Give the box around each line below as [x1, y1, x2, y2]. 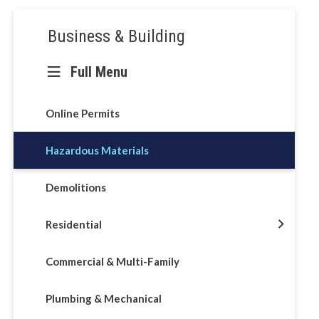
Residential [45, 217, 102, 231]
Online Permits [45, 106, 120, 120]
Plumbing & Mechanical [45, 291, 162, 305]
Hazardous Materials [45, 143, 149, 157]
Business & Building [47, 26, 185, 46]
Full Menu [70, 63, 127, 80]
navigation [13, 29, 84, 50]
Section [13, 9, 66, 30]
